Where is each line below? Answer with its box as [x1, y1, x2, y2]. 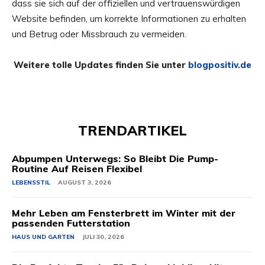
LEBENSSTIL [12, 179, 50, 186]
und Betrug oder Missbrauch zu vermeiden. [12, 28, 186, 40]
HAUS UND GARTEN [12, 233, 75, 241]
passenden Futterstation [12, 217, 130, 229]
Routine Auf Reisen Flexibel [12, 163, 142, 174]
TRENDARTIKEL [78, 122, 187, 139]
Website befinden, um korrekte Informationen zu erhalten [12, 13, 246, 24]
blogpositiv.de [188, 59, 251, 70]
